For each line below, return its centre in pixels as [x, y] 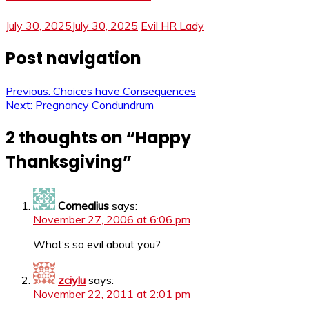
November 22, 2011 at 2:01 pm [112, 293]
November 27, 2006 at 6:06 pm [112, 219]
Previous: [28, 91]
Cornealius [83, 205]
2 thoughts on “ [70, 137]
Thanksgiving [64, 161]
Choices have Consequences [124, 91]
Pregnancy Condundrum [94, 104]
